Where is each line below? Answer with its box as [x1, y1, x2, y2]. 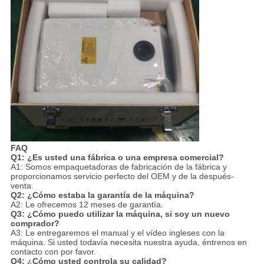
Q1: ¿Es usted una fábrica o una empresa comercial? [10, 152, 224, 162]
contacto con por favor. [10, 246, 96, 256]
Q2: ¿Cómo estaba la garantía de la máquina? [10, 190, 194, 200]
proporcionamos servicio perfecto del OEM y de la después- [10, 171, 234, 181]
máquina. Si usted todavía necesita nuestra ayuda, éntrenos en [10, 237, 247, 247]
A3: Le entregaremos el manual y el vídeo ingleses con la [10, 227, 225, 237]
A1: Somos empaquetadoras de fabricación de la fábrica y [10, 161, 227, 171]
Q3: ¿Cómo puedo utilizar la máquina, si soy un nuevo [10, 209, 230, 219]
